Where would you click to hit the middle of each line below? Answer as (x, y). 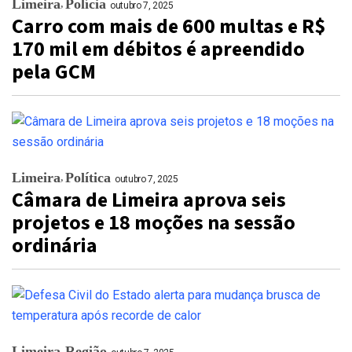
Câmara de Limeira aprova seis (149, 200)
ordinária (55, 246)
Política (88, 178)
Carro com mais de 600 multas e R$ (169, 26)
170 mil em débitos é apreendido (158, 49)
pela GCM (54, 72)
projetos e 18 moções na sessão (154, 223)
